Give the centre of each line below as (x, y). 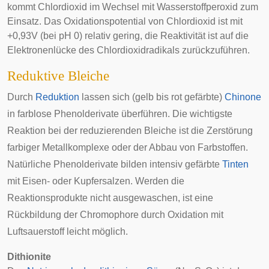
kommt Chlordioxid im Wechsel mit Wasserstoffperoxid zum (133, 7)
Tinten (235, 164)
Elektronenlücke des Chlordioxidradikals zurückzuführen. (128, 50)
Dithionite (29, 257)
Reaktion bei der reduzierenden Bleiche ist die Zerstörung (130, 131)
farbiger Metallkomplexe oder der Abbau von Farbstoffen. (128, 147)
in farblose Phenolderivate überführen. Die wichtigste (120, 114)
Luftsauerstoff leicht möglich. (68, 231)
